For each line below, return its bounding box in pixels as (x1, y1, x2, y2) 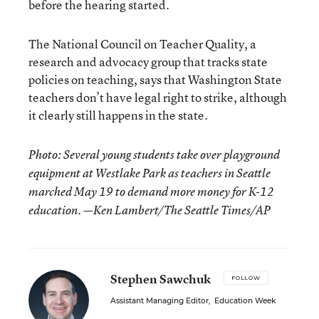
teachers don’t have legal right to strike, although (28, 89, 287, 105)
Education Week (214, 296, 276, 305)
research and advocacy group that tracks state (28, 53, 268, 70)
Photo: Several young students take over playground (28, 147, 280, 162)
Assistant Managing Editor (110, 296, 209, 305)
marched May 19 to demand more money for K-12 (28, 184, 274, 199)
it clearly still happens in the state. (28, 107, 208, 123)
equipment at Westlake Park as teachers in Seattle (28, 165, 271, 181)
